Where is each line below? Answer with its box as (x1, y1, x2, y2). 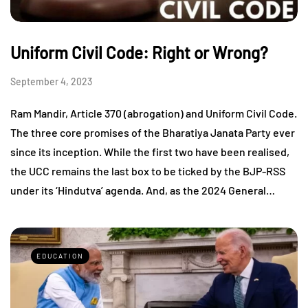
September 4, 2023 (10, 75, 92, 87)
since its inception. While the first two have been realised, (10, 144, 289, 158)
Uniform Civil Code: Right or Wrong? (10, 42, 268, 63)
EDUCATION (36, 251, 84, 260)
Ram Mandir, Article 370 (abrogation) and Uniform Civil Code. (10, 106, 297, 120)
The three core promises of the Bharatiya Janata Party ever (10, 125, 295, 139)
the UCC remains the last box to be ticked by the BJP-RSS (10, 164, 285, 177)
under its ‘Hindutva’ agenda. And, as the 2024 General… (10, 183, 275, 197)
